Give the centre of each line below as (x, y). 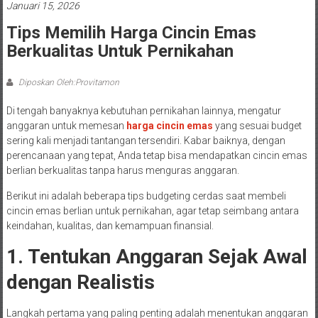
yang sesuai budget (258, 126)
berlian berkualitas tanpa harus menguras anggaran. (122, 171)
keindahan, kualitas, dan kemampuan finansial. (110, 226)
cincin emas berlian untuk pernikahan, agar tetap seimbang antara (152, 211)
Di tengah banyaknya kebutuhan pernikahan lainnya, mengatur (143, 111)
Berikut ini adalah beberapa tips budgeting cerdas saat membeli (146, 196)
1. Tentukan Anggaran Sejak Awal (157, 257)
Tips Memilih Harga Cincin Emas (131, 33)
